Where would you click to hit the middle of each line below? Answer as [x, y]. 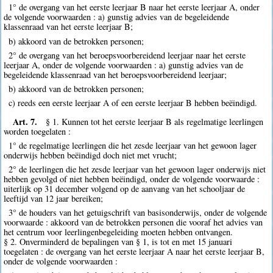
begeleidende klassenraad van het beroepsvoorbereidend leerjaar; [115, 74]
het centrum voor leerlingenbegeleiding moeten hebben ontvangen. [119, 232]
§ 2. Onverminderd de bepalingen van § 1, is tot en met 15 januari [118, 242]
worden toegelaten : [37, 131]
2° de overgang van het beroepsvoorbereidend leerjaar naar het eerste [127, 55]
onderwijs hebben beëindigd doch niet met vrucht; [90, 155]
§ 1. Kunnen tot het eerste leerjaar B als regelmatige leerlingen [155, 121]
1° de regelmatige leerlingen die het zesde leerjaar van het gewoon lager [132, 145]
